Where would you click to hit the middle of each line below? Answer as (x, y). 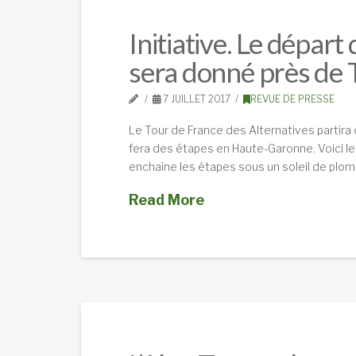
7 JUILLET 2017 (196, 99)
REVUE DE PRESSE (292, 99)
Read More (166, 199)
